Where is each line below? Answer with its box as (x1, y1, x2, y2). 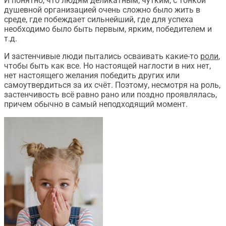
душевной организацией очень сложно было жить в (4, 5, 200, 15)
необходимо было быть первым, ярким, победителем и (4, 24, 212, 34)
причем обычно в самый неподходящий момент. (4, 99, 188, 109)
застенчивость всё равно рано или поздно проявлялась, (4, 90, 217, 99)
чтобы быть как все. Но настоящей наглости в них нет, (4, 61, 211, 71)
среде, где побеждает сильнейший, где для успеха (4, 15, 193, 24)
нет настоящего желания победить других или (4, 71, 180, 80)
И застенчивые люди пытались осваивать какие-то (4, 51, 200, 61)
